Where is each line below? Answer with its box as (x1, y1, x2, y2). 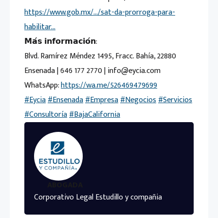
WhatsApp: (24, 78, 61, 92)
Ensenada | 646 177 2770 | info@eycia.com (24, 64, 161, 77)
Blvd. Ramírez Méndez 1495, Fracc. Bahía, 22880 (24, 49, 176, 63)
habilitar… (24, 20, 55, 34)
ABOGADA (47, 178, 83, 192)
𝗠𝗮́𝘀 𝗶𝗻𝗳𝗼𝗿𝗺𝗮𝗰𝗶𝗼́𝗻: (24, 35, 97, 48)
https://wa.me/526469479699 (61, 78, 157, 92)
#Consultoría (24, 108, 67, 121)
